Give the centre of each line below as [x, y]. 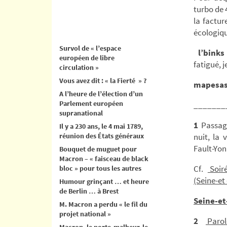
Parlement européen [91, 103]
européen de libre [87, 58]
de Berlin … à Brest [89, 191]
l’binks [210, 53]
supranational [81, 113]
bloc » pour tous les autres [100, 168]
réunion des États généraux [102, 136]
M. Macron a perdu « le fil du [103, 204]
